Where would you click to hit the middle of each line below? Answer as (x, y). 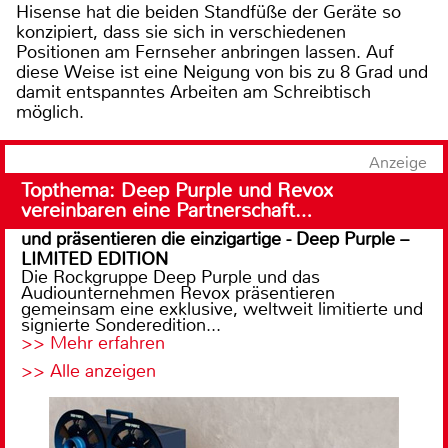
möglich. (50, 111)
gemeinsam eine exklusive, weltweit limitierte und (222, 308)
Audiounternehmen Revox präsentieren (178, 292)
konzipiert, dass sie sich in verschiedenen (181, 31)
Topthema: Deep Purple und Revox (177, 190)
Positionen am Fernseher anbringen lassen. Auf (205, 51)
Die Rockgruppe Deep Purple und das (170, 276)
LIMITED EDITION (94, 258)
